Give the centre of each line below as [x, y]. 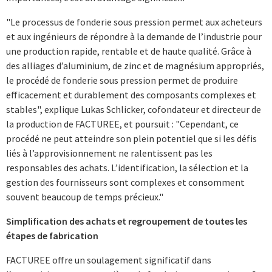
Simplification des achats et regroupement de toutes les [127, 221]
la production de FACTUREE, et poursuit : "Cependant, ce [122, 124]
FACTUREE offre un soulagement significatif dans [109, 260]
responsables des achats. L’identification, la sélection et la [127, 167]
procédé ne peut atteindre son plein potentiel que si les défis [131, 138]
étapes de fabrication [52, 235]
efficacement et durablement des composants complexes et [131, 94]
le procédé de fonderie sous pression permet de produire [122, 80]
